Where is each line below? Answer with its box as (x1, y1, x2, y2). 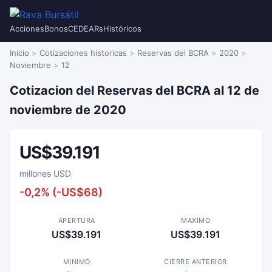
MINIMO (63, 257, 90, 266)
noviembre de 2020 (10, 103, 126, 117)
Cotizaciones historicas (39, 48, 127, 58)
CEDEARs (68, 24, 103, 33)
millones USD (19, 168, 71, 178)
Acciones (10, 24, 44, 33)
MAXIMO (181, 216, 210, 225)
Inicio (10, 48, 29, 58)
